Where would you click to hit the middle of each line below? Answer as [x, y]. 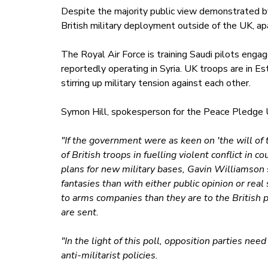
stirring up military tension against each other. [156, 83]
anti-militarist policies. [109, 256]
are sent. [80, 213]
